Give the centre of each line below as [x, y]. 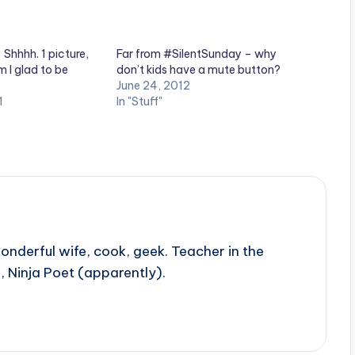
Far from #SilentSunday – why [197, 54]
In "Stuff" [139, 102]
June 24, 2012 [153, 86]
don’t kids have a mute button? [198, 70]
